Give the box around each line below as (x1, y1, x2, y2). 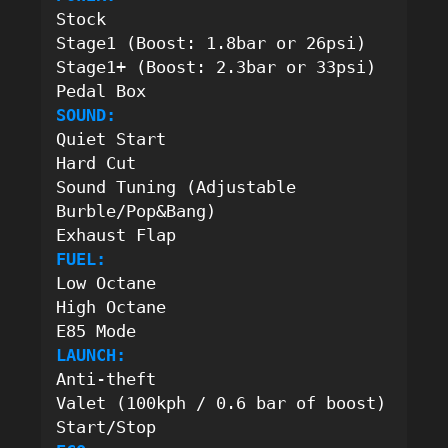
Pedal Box (56, 81, 147, 101)
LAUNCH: (56, 345, 127, 365)
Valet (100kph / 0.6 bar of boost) (56, 393, 387, 413)
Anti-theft (56, 369, 157, 389)
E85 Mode (56, 321, 137, 341)
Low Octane (56, 273, 157, 293)
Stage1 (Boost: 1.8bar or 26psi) (56, 33, 367, 53)
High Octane (56, 297, 167, 317)
